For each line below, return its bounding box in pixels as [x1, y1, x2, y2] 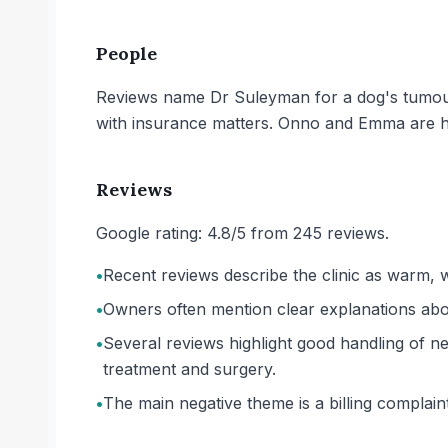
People [96, 42, 157, 65]
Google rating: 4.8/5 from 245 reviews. [96, 223, 389, 243]
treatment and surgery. [103, 359, 276, 379]
